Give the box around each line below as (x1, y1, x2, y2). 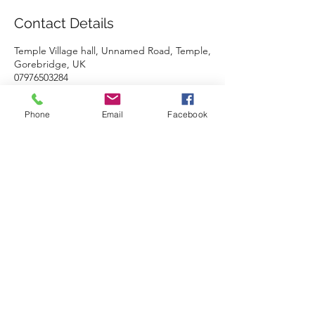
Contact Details (14, 15, 114, 32)
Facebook (167, 108, 207, 120)
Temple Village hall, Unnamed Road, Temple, (14, 44, 211, 57)
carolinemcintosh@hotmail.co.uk (14, 84, 155, 97)
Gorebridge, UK (14, 58, 86, 70)
